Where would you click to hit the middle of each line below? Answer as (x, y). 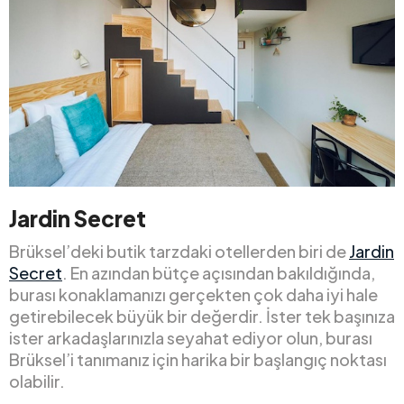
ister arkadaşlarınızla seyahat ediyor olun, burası (191, 337)
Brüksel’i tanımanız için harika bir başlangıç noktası (198, 359)
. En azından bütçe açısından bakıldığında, (219, 272)
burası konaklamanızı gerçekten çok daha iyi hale (193, 294)
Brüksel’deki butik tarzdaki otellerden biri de (179, 251)
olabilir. (37, 381)
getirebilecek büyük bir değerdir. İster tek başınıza (202, 316)
